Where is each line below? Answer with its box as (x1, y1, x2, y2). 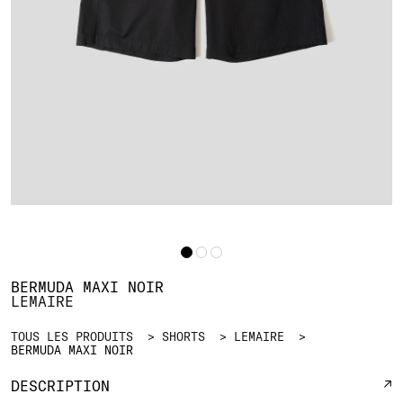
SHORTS (162, 328, 205, 344)
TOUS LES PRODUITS (11, 328, 133, 344)
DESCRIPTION (11, 376, 110, 395)
